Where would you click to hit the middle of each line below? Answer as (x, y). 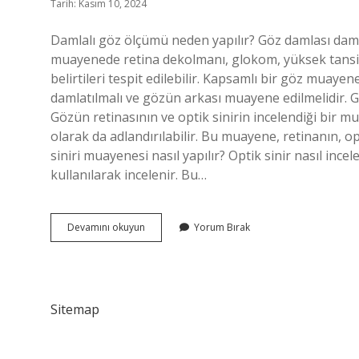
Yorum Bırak (222, 227)
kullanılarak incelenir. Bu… (129, 175)
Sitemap (75, 309)
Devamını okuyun (106, 227)
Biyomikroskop (179, 226)
